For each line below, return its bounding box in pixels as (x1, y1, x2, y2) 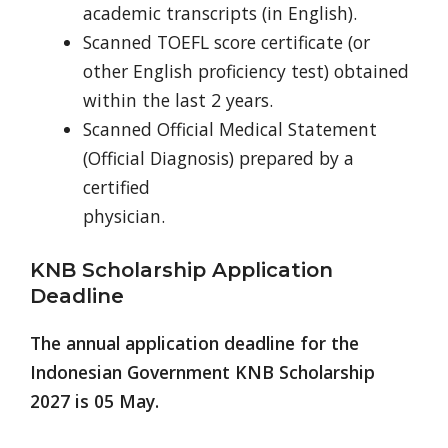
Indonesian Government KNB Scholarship (30, 359, 375, 384)
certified (82, 174, 150, 199)
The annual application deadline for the (30, 330, 359, 355)
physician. (82, 203, 165, 228)
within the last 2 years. (82, 87, 273, 112)
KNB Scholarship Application (30, 257, 333, 282)
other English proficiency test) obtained (82, 58, 409, 83)
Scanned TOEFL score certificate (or (82, 29, 370, 54)
